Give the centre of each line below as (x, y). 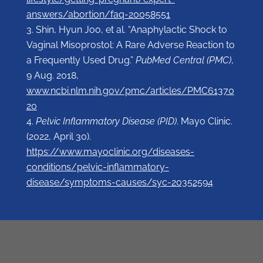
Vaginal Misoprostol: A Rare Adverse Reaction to (130, 45)
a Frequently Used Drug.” (81, 60)
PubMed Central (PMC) (183, 60)
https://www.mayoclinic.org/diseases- (110, 152)
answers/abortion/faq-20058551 (98, 15)
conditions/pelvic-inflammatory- (97, 167)
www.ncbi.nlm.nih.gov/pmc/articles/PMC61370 (130, 91)
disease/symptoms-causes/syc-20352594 (119, 183)
